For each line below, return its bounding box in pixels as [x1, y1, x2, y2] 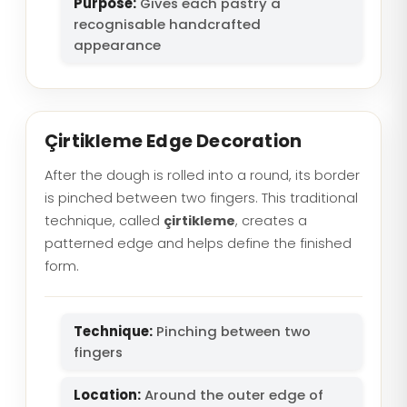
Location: [74, 385, 141, 404]
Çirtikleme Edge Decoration [45, 129, 303, 154]
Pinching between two [153, 322, 311, 341]
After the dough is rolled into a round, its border [45, 166, 360, 184]
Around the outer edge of [141, 385, 323, 404]
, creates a [235, 212, 307, 230]
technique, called [45, 212, 164, 230]
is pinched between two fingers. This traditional [45, 189, 358, 207]
